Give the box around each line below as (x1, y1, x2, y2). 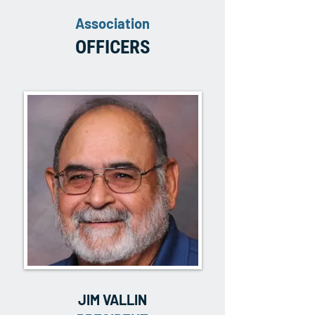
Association (75, 15, 150, 32)
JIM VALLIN (78, 291, 147, 308)
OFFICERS (75, 36, 150, 58)
